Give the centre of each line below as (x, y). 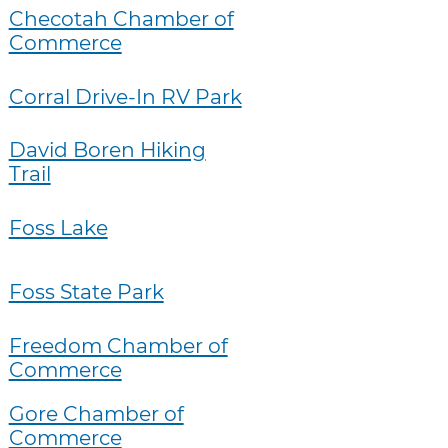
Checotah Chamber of (121, 18)
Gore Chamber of (96, 414)
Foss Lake (58, 228)
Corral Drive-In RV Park (125, 96)
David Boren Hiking (107, 150)
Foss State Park (86, 291)
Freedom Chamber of (118, 345)
